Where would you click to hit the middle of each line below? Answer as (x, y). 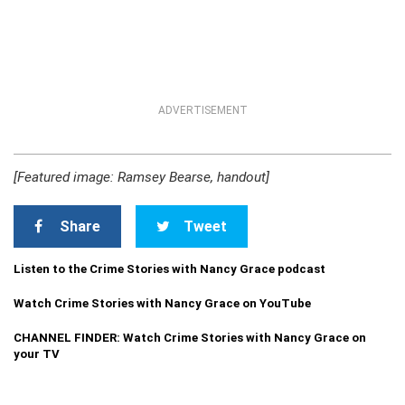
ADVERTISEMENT (202, 110)
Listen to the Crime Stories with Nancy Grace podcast (170, 269)
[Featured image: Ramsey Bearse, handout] (141, 177)
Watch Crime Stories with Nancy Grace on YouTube (162, 303)
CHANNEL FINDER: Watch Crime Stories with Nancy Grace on (190, 338)
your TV (37, 354)
